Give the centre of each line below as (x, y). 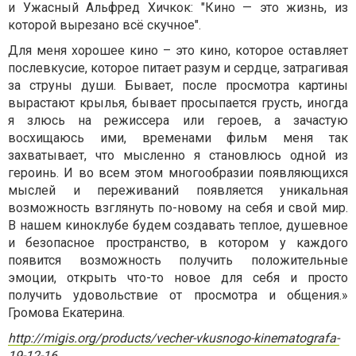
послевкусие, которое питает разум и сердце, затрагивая (178, 68)
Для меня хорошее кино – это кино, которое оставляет (178, 51)
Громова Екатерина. (66, 313)
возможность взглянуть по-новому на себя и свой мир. (178, 208)
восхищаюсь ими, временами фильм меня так (178, 138)
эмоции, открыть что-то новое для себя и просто (178, 278)
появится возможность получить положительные (178, 261)
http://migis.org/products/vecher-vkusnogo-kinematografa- (174, 339)
